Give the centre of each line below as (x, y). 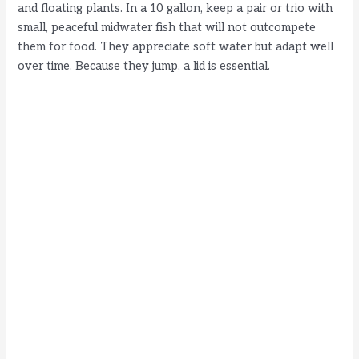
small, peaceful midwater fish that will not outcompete (167, 28)
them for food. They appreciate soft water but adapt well (176, 47)
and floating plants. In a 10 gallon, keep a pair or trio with (175, 9)
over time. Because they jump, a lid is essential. (144, 67)
